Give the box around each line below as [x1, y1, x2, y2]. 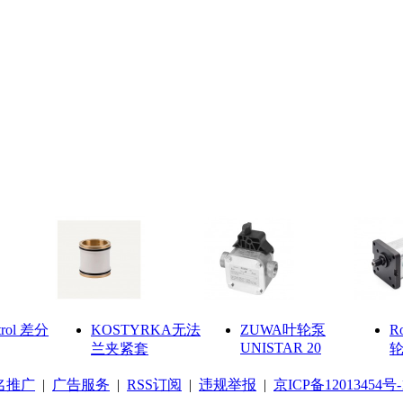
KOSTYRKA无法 [91, 321, 201, 337]
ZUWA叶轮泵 [240, 321, 326, 337]
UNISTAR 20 [240, 339, 321, 355]
